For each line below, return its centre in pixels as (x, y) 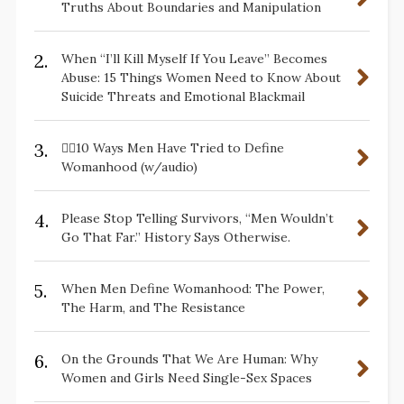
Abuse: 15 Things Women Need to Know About (201, 78)
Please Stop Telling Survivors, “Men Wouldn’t (197, 219)
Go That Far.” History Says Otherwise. (175, 238)
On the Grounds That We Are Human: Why (189, 359)
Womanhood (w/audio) (129, 167)
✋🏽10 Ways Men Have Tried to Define (172, 148)
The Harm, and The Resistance (153, 308)
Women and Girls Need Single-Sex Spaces (186, 378)
